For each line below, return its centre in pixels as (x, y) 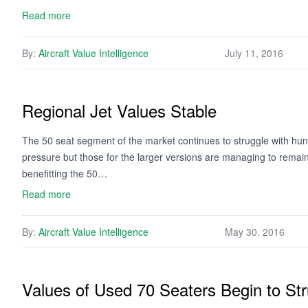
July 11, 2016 (254, 53)
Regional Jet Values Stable (119, 110)
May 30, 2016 (255, 232)
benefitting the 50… (65, 173)
